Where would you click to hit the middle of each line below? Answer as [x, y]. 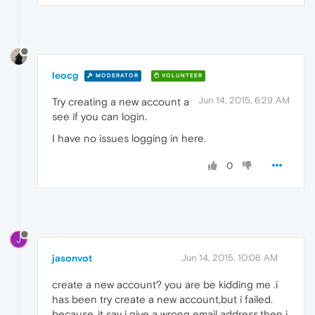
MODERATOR [116, 76]
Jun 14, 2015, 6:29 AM [244, 100]
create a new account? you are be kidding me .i [165, 284]
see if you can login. [99, 116]
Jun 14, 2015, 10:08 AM [230, 257]
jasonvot [72, 258]
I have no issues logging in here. [129, 138]
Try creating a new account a [121, 101]
